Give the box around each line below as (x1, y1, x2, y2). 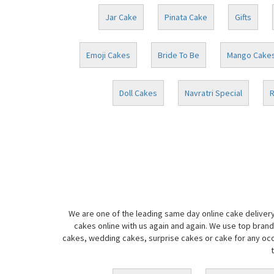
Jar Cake (105, 12, 137, 23)
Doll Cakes (119, 87, 157, 98)
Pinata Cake (165, 12, 207, 23)
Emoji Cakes (86, 50, 130, 61)
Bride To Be (157, 50, 199, 61)
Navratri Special (184, 87, 242, 98)
